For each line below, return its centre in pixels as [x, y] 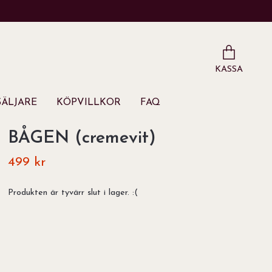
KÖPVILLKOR [89, 103]
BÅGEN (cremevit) [82, 138]
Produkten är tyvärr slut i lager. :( [73, 193]
